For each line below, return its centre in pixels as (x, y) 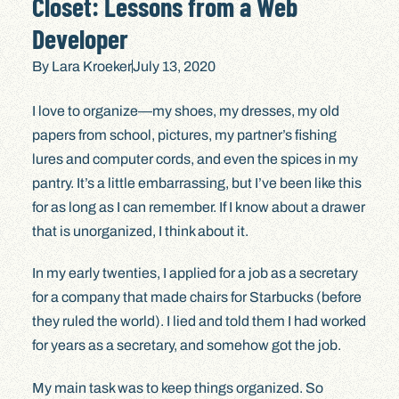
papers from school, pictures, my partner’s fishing (184, 134)
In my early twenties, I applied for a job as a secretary (195, 273)
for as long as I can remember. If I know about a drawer (198, 207)
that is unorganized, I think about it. (140, 231)
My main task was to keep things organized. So (177, 388)
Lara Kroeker (90, 67)
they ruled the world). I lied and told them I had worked (199, 322)
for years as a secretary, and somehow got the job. (186, 346)
